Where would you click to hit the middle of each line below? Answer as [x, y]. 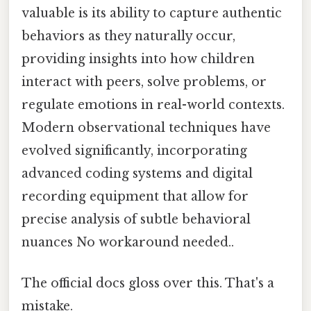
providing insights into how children [138, 59]
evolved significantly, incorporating [134, 150]
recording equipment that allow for [135, 196]
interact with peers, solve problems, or [144, 82]
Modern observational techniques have [146, 127]
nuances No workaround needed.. [128, 242]
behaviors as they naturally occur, [128, 36]
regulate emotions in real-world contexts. [153, 104]
